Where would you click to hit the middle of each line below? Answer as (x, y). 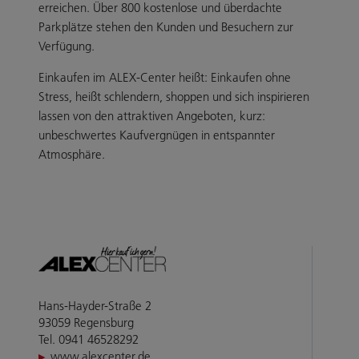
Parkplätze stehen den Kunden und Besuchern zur (166, 26)
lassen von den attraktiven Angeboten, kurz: (152, 115)
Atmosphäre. (72, 154)
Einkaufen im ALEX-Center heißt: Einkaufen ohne (165, 77)
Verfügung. (67, 46)
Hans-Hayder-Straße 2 (95, 305)
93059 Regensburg (86, 322)
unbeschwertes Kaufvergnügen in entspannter (157, 135)
